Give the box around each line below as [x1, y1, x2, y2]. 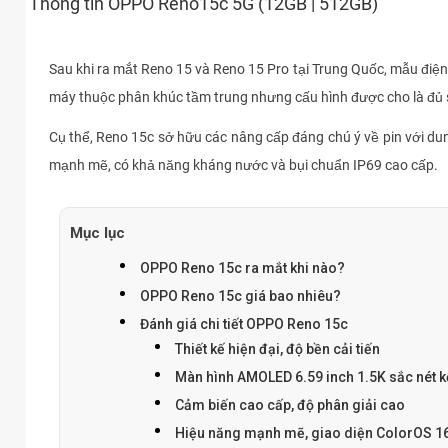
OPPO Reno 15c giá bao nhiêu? [139, 288, 341, 305]
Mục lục [69, 224, 125, 243]
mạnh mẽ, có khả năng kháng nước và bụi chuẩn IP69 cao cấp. [48, 157, 438, 174]
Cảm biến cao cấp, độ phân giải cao [174, 397, 408, 414]
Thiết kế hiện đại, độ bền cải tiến [174, 341, 380, 358]
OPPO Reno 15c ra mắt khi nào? [139, 260, 345, 277]
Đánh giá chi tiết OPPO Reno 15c [139, 316, 348, 333]
